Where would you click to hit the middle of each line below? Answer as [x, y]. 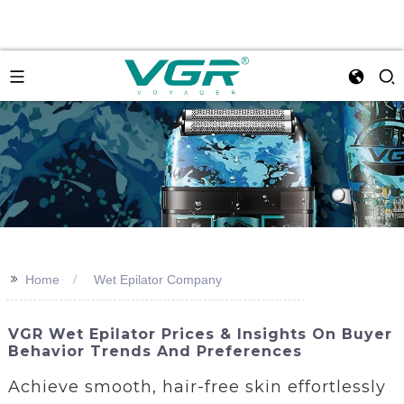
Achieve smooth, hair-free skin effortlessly [197, 386]
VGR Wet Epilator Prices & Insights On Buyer [200, 334]
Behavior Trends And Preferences [155, 351]
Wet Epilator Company [157, 280]
